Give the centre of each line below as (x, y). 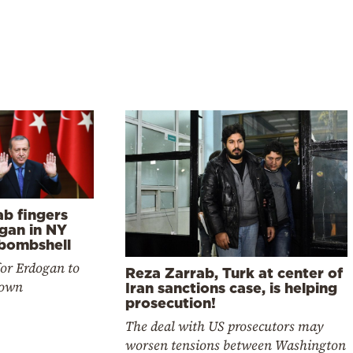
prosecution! (171, 302)
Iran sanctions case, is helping (232, 287)
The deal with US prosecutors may (225, 326)
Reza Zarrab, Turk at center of (234, 272)
